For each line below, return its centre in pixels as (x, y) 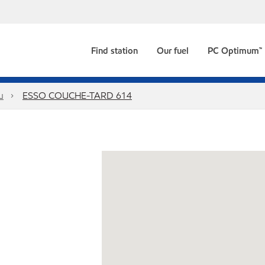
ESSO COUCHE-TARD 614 (77, 96)
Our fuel (172, 51)
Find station (114, 51)
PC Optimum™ (235, 51)
